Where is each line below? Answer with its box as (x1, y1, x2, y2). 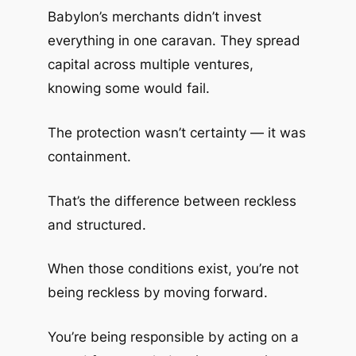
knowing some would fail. (47, 80, 210, 97)
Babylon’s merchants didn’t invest (47, 9, 261, 25)
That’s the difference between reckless (47, 192, 296, 209)
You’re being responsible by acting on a (47, 328, 299, 345)
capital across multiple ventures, (47, 56, 253, 73)
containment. (47, 148, 131, 164)
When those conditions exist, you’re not (47, 261, 299, 277)
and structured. (47, 216, 146, 233)
